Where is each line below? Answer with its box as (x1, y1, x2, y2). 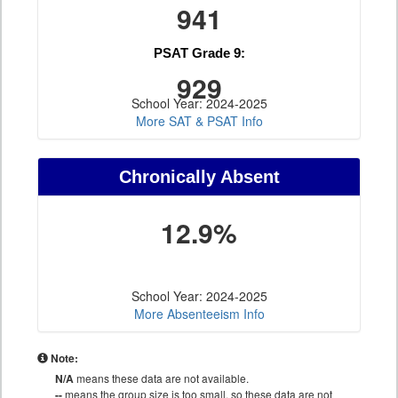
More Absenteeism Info (133, 305, 265, 323)
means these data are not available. (74, 370, 249, 386)
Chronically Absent (118, 167, 280, 187)
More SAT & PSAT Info (135, 112, 263, 131)
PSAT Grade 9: (153, 45, 245, 61)
